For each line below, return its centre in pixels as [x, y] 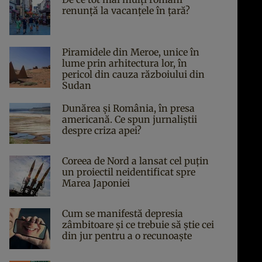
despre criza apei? [102, 130]
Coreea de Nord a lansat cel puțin [135, 161]
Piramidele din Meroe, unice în [131, 52]
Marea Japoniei [96, 183]
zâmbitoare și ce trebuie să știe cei [138, 225]
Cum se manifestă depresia [123, 213]
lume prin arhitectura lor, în [125, 63]
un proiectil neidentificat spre [129, 172]
